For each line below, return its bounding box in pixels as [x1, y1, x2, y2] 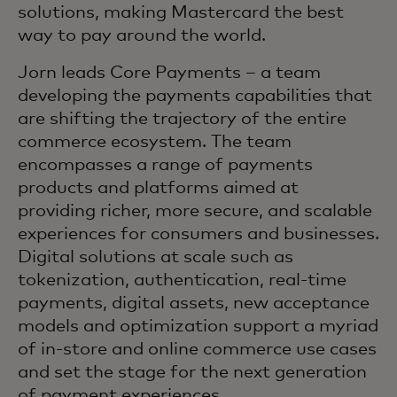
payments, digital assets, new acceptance [18, 294, 370, 312]
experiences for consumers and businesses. [18, 225, 379, 243]
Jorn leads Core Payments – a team [18, 64, 321, 82]
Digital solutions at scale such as [18, 248, 293, 266]
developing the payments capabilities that [18, 87, 372, 105]
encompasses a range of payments [18, 156, 313, 174]
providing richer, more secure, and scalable [18, 202, 372, 220]
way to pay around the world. [18, 27, 266, 44]
